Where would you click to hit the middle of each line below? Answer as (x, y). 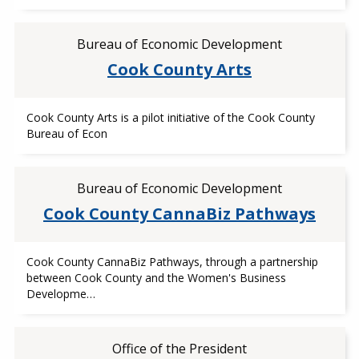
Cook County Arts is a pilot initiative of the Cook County (170, 117)
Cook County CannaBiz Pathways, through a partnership (172, 262)
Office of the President (179, 349)
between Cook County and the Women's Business (156, 278)
